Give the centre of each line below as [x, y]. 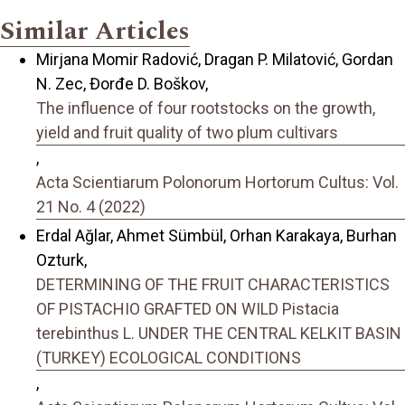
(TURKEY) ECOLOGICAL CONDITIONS [169, 358]
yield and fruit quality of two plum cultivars [187, 132]
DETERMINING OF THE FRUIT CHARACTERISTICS [213, 285]
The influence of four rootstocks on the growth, [206, 108]
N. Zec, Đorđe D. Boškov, [122, 83]
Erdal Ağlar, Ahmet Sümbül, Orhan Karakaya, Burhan [217, 236]
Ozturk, [61, 260]
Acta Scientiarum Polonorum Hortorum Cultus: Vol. [217, 182]
